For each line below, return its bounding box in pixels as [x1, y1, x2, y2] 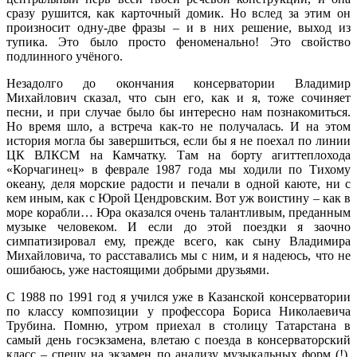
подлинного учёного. [6, 49, 123, 64]
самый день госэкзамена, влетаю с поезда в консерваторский [6, 333, 351, 347]
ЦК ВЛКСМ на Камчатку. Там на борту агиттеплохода [6, 148, 351, 163]
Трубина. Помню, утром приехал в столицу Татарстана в [6, 319, 351, 333]
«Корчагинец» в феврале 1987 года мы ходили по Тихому [6, 163, 351, 177]
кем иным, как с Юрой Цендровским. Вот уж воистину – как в [6, 191, 351, 206]
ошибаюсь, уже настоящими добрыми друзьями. [6, 263, 269, 277]
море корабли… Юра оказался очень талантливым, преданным [6, 206, 351, 220]
